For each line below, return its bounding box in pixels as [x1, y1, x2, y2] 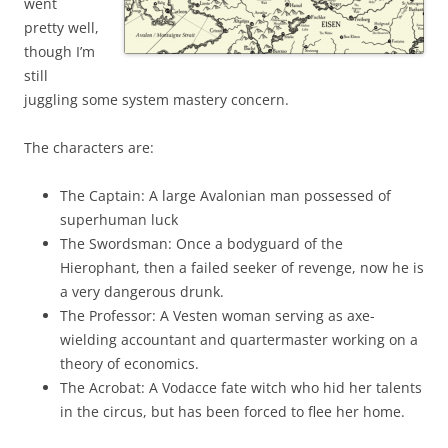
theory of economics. [60, 353, 199, 373]
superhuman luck [60, 209, 178, 229]
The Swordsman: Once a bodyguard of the [60, 233, 343, 253]
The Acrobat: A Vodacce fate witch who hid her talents [60, 377, 422, 397]
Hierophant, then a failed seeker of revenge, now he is [60, 257, 424, 277]
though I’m [24, 41, 95, 61]
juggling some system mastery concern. [24, 89, 297, 109]
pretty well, [24, 17, 99, 37]
